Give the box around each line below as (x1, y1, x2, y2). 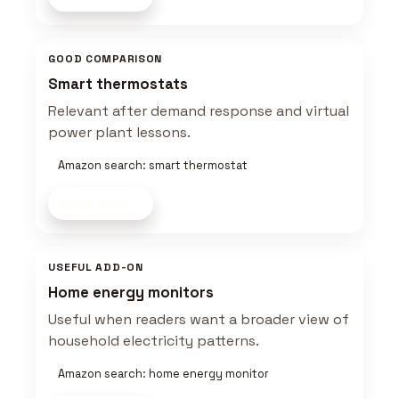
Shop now (59, 194, 129, 214)
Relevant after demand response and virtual (48, 102, 350, 121)
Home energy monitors (48, 283, 215, 303)
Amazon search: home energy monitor (57, 366, 269, 381)
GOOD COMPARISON (48, 52, 163, 67)
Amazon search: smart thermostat (57, 158, 248, 174)
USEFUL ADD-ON (48, 260, 143, 275)
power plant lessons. (48, 123, 191, 142)
